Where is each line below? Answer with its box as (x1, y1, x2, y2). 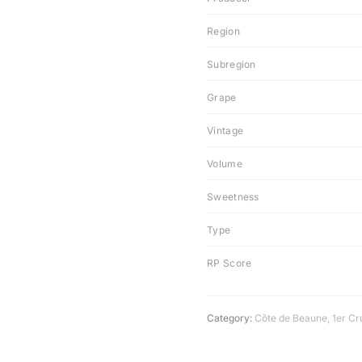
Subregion (207, 58, 256, 70)
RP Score (207, 257, 252, 269)
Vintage (207, 124, 244, 137)
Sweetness (207, 191, 259, 203)
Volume (207, 158, 242, 170)
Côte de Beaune (255, 312, 327, 324)
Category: (207, 312, 252, 324)
